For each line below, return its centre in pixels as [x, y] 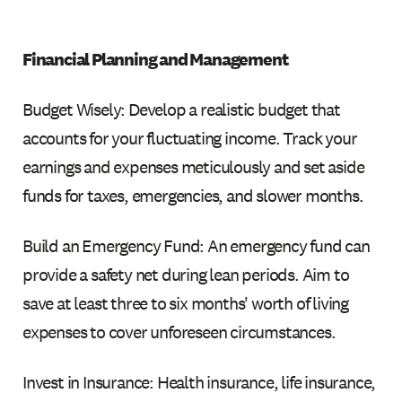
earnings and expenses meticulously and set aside [193, 166]
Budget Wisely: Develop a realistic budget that [181, 109]
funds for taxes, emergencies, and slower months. [193, 195]
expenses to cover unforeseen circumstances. [179, 332]
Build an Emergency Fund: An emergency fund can [196, 245]
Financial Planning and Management [155, 59]
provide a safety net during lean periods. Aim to [186, 274]
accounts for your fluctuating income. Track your [190, 138]
